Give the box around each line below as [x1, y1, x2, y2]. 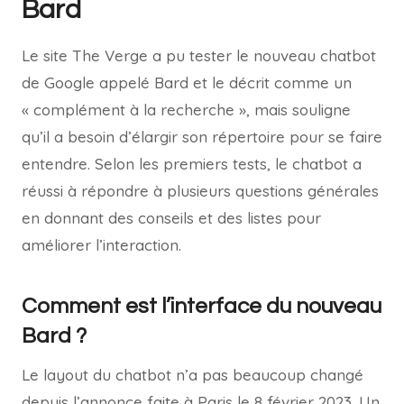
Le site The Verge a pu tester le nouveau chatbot [22, 46, 376, 66]
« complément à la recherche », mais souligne [22, 100, 351, 120]
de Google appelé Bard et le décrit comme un [22, 73, 352, 93]
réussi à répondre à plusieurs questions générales [22, 181, 379, 201]
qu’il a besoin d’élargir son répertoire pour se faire [22, 127, 382, 147]
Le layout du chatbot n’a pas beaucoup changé [22, 365, 363, 385]
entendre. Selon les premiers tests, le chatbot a [22, 154, 362, 174]
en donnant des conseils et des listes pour [22, 208, 321, 228]
